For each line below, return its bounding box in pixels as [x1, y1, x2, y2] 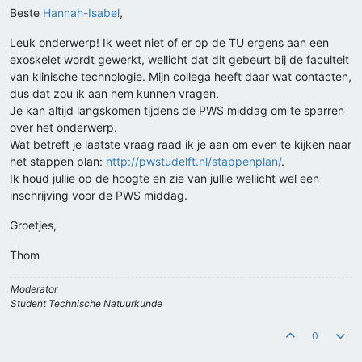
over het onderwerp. [10, 120, 117, 135]
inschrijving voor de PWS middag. [10, 188, 187, 203]
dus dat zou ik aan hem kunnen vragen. [10, 86, 219, 101]
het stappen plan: [10, 154, 106, 169]
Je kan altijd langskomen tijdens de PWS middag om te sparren [10, 103, 344, 118]
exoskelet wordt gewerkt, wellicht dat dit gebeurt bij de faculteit [10, 53, 349, 67]
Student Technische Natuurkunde [11, 297, 162, 310]
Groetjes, [10, 218, 57, 233]
